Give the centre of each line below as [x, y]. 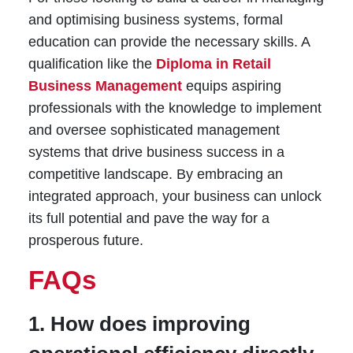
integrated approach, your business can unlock [175, 197]
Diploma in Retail [213, 64]
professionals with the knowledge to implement [175, 108]
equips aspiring [231, 86]
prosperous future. [85, 241]
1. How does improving [139, 324]
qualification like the [92, 64]
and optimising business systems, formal [155, 20]
